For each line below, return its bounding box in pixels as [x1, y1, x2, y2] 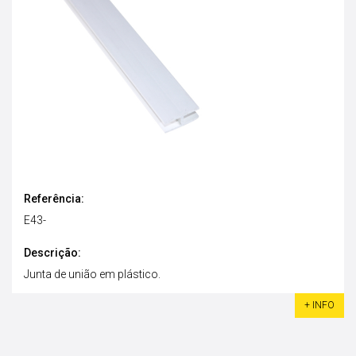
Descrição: [24, 246, 81, 259]
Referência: [24, 192, 84, 205]
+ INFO [304, 299, 335, 311]
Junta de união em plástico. [24, 267, 161, 281]
